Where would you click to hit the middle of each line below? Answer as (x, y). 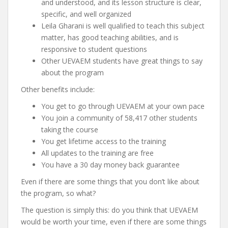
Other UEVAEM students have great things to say (122, 61)
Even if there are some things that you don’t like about (110, 181)
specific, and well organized (86, 14)
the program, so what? (58, 193)
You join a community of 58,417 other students (119, 118)
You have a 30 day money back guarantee (110, 164)
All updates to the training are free (97, 153)
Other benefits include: (58, 89)
